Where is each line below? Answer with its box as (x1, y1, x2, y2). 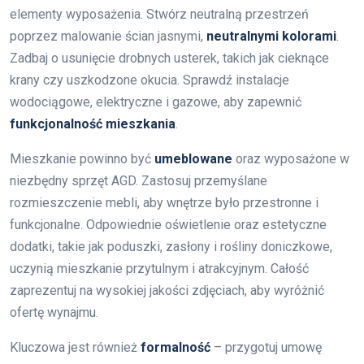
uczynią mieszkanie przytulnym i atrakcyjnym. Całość (10, 261, 309, 276)
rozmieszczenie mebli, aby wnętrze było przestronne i (10, 195, 318, 210)
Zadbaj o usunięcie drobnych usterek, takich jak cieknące (10, 50, 329, 66)
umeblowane (154, 151, 232, 167)
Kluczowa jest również (10, 340, 141, 355)
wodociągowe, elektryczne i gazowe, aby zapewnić (10, 94, 301, 110)
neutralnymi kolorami (206, 28, 336, 44)
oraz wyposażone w (232, 151, 349, 167)
